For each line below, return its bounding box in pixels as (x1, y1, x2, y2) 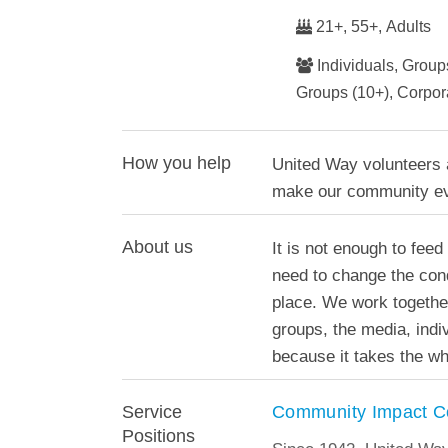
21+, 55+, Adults (312, 18, 431, 35)
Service (122, 402, 182, 422)
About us (122, 237, 193, 257)
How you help (122, 153, 231, 173)
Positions (122, 426, 195, 446)
